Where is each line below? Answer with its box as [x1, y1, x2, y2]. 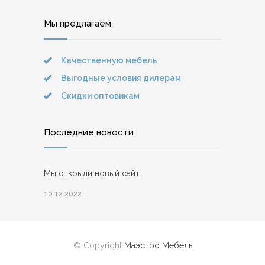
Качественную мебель [61, 55, 157, 65]
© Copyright [73, 240, 124, 250]
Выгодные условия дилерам [61, 73, 181, 83]
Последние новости [44, 127, 134, 138]
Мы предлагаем [44, 18, 111, 29]
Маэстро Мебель [124, 240, 192, 250]
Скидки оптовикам [61, 91, 140, 101]
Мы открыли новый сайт [44, 168, 140, 178]
